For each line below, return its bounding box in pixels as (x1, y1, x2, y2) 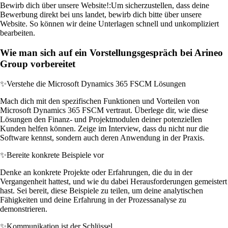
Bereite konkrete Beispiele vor (7, 150, 104, 159)
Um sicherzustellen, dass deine (111, 1, 209, 10)
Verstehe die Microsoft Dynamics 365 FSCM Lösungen (7, 79, 186, 88)
